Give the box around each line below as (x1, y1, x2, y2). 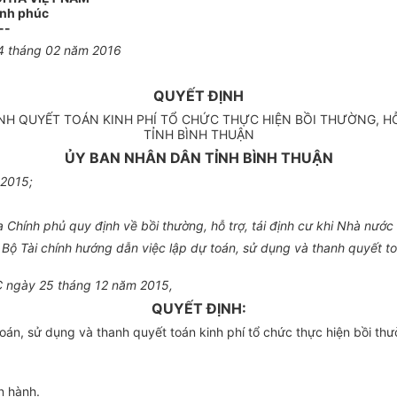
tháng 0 (4, 43, 53, 58)
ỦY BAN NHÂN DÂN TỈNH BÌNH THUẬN (64, 149, 333, 167)
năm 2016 (59, 43, 121, 58)
